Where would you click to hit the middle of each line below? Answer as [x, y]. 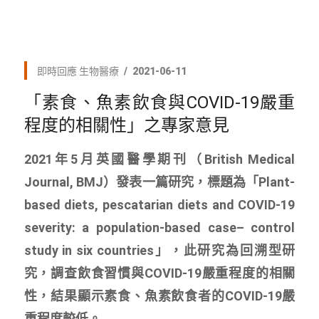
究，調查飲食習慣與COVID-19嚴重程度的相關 [159, 273]
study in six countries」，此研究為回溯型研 [159, 250]
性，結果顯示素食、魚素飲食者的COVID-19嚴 [159, 296]
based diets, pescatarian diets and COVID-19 [159, 204]
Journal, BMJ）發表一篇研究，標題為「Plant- [159, 182]
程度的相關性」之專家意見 [126, 125]
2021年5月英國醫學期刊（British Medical [159, 159]
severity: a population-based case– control [159, 227]
